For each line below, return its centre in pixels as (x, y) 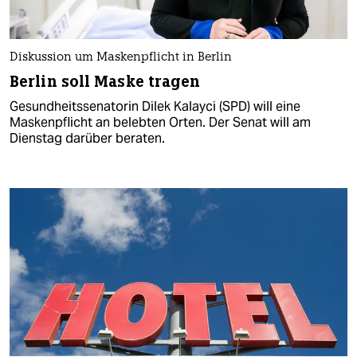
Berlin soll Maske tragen (105, 81)
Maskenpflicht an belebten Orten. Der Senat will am (160, 122)
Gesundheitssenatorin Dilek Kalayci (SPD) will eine (155, 106)
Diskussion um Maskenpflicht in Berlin (121, 57)
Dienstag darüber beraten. (87, 138)
